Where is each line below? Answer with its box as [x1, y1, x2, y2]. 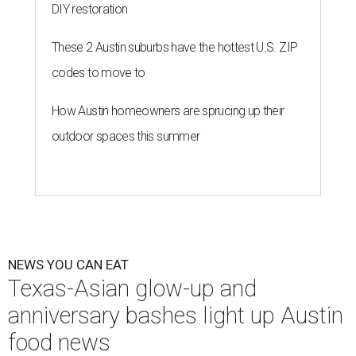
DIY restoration [52, 2, 128, 17]
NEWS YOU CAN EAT [8, 257, 129, 273]
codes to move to [52, 65, 145, 81]
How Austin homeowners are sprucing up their [52, 103, 284, 119]
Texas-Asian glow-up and [8, 275, 257, 303]
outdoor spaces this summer [52, 129, 200, 145]
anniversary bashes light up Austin [8, 302, 343, 330]
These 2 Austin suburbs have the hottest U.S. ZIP [52, 40, 298, 56]
